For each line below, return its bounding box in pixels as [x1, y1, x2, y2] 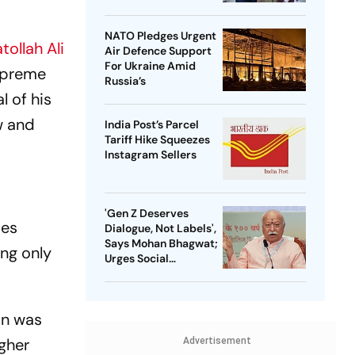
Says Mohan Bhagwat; [104, 236, 218, 251]
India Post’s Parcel [104, 117, 199, 132]
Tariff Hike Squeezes [104, 132, 210, 147]
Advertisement [182, 335, 251, 347]
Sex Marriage [104, 281, 174, 296]
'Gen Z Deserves [104, 206, 189, 221]
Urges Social [104, 251, 169, 266]
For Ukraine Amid [104, 59, 196, 74]
